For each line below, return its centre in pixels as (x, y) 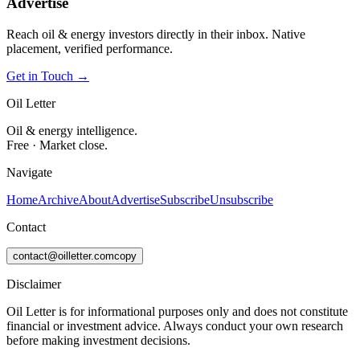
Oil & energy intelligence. (72, 131)
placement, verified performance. (90, 49)
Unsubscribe (241, 200)
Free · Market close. (57, 145)
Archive (58, 200)
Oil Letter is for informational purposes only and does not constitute (177, 312)
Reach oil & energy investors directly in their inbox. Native (156, 35)
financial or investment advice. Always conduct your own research (175, 326)
